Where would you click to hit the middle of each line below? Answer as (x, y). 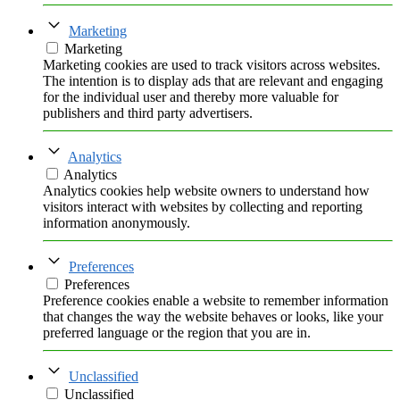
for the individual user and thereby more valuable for (191, 97)
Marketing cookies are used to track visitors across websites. (212, 65)
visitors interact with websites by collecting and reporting (203, 207)
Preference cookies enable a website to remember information (216, 301)
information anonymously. (117, 223)
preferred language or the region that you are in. (177, 333)
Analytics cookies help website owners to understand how (206, 191)
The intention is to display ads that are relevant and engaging (213, 81)
